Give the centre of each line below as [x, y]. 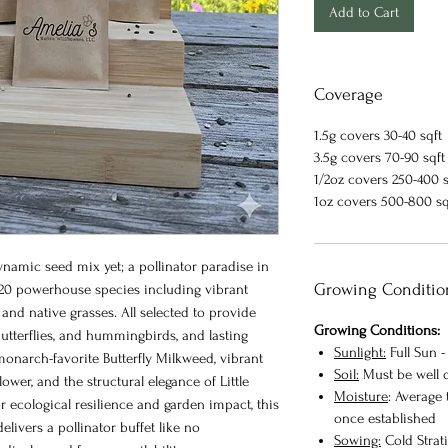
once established [385, 418]
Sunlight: [360, 352]
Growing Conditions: [377, 330]
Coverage [348, 94]
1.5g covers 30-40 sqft [378, 135]
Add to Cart [364, 13]
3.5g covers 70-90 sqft [379, 157]
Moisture [361, 396]
